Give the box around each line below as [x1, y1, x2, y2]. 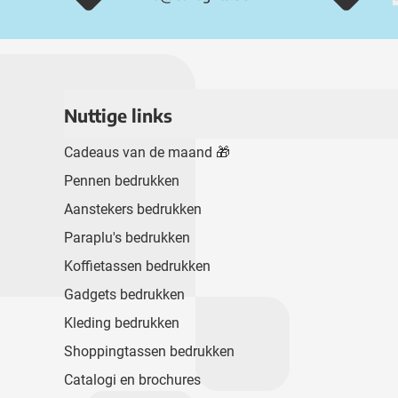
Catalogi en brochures [64, 370, 201, 388]
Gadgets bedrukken [64, 285, 185, 303]
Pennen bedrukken [64, 171, 179, 189]
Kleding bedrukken [64, 314, 179, 331]
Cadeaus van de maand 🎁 [64, 143, 230, 161]
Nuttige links [64, 103, 172, 126]
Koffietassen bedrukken [64, 257, 211, 275]
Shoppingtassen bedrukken [64, 342, 235, 360]
